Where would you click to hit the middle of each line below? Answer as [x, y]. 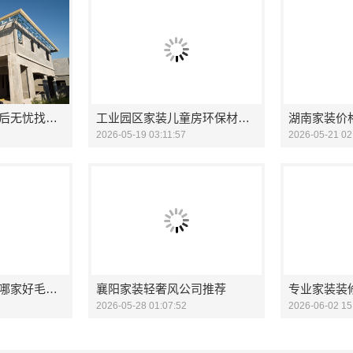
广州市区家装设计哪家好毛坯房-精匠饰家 [52, 289]
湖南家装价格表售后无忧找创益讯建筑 [52, 118]
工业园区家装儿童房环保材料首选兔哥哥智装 [244, 118]
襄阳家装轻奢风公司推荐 [161, 289]
